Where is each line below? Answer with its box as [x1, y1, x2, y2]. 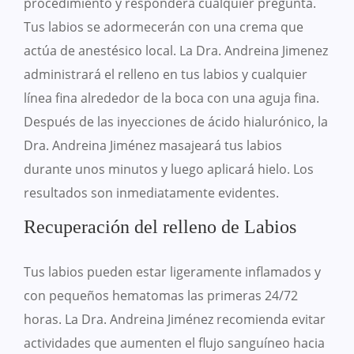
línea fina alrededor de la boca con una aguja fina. [24, 89, 319, 107]
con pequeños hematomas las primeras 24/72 [24, 287, 298, 305]
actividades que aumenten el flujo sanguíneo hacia [24, 334, 325, 352]
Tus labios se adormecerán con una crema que [24, 18, 303, 36]
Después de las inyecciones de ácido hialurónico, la [24, 113, 328, 131]
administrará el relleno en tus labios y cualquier [24, 66, 307, 84]
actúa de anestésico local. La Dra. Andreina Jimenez [24, 42, 328, 60]
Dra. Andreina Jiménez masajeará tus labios [24, 137, 282, 155]
